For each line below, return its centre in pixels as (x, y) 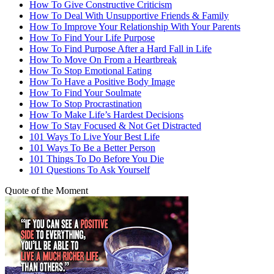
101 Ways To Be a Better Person (92, 147)
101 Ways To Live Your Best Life (94, 136)
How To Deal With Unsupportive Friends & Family (129, 15)
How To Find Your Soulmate (85, 92)
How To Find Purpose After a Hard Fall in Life (120, 48)
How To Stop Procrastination (86, 103)
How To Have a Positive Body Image (102, 81)
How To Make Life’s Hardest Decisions (106, 114)
